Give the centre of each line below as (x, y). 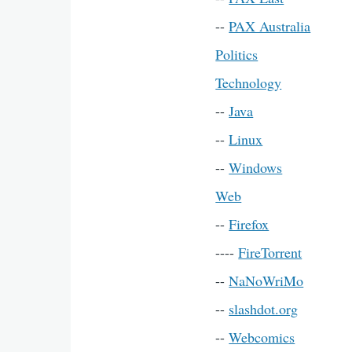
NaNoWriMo (266, 280)
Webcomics (262, 337)
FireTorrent (270, 252)
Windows (256, 167)
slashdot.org (264, 309)
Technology (249, 82)
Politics (237, 54)
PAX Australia (270, 26)
